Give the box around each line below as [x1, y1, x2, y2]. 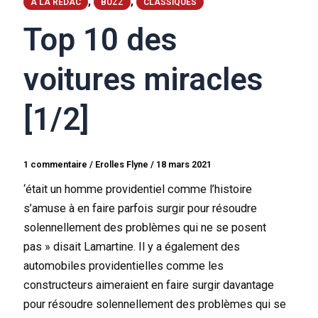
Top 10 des [23, 21, 177, 59]
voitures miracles [23, 61, 263, 99]
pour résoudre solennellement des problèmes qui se [23, 297, 287, 312]
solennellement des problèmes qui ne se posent [23, 221, 267, 235]
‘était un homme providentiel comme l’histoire [23, 182, 253, 197]
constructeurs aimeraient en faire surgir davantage [23, 278, 275, 292]
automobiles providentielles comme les [23, 259, 224, 273]
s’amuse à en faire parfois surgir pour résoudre [23, 202, 258, 216]
